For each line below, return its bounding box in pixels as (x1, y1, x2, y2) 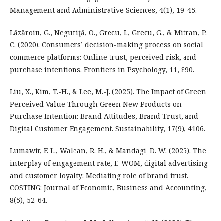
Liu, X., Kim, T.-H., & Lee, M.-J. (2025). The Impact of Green (10, 87, 206, 96)
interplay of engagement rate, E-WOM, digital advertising (10, 158, 208, 168)
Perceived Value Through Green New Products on (10, 99, 182, 109)
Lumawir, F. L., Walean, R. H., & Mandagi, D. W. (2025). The (10, 146, 206, 155)
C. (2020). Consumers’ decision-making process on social (10, 40, 203, 49)
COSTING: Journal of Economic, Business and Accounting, (10, 183, 207, 192)
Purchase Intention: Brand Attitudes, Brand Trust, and (10, 111, 198, 121)
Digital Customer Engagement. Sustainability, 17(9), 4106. (10, 124, 205, 133)
